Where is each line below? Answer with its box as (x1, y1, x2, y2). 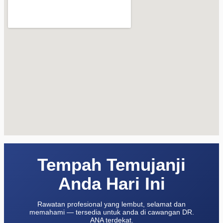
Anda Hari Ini (58, 174, 165, 194)
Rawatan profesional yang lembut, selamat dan (37, 200, 186, 209)
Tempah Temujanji (37, 155, 186, 175)
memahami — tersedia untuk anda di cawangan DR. (29, 208, 194, 217)
